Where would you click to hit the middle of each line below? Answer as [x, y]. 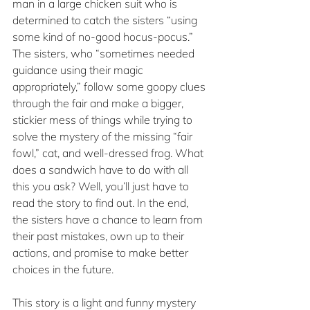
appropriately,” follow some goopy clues [110, 87]
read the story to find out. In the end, [102, 203]
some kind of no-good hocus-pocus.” [104, 37]
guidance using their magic [79, 70]
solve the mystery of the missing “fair [104, 137]
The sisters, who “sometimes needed [105, 54]
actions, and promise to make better [102, 253]
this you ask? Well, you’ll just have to [102, 186]
